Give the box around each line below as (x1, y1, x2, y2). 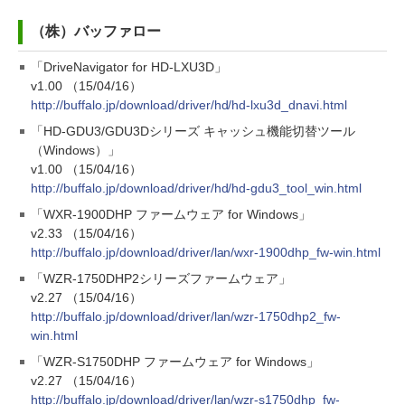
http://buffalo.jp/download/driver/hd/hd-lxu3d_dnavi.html (31, 98, 348, 112)
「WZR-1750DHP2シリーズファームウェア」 (31, 271, 291, 286)
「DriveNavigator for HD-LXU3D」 (31, 60, 227, 74)
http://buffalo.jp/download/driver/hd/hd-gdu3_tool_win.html (31, 181, 363, 195)
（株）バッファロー (31, 24, 161, 39)
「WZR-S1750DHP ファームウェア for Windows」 (31, 354, 319, 369)
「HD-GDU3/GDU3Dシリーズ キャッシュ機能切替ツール (31, 124, 355, 138)
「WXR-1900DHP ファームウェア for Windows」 (31, 207, 311, 221)
